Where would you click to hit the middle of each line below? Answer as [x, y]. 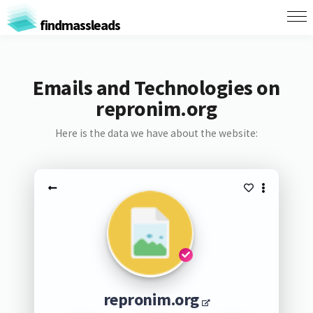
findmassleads [79, 24]
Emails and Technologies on [156, 87]
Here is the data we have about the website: [156, 133]
